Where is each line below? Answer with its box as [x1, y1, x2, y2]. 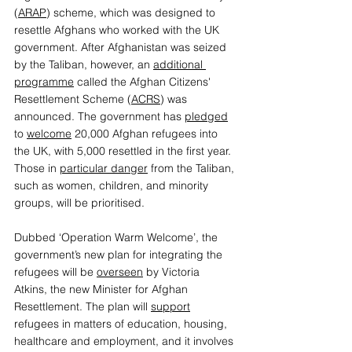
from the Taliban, [148, 161, 237, 176]
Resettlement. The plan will [14, 299, 151, 314]
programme [14, 75, 74, 90]
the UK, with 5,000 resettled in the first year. [14, 144, 234, 159]
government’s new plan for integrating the [14, 247, 225, 262]
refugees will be [14, 265, 97, 280]
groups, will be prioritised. [14, 196, 149, 211]
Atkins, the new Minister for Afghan [14, 282, 191, 297]
